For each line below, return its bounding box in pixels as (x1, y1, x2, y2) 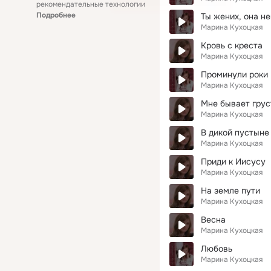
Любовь (201, 243, 232, 254)
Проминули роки (201, 69, 268, 80)
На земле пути (201, 185, 260, 196)
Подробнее (36, 10, 76, 20)
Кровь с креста (201, 40, 263, 51)
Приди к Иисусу (201, 156, 266, 167)
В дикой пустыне (201, 127, 269, 138)
